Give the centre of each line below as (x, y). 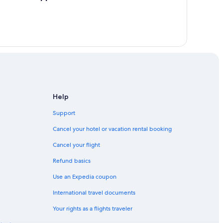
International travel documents (94, 192)
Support (64, 113)
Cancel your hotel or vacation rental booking (112, 129)
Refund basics (72, 161)
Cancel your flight (76, 145)
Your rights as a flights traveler (93, 208)
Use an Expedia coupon (85, 176)
